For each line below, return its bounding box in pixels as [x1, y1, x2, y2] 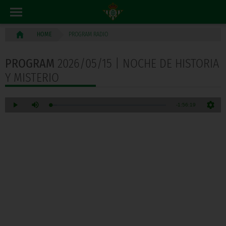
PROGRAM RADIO [69, 31, 108, 38]
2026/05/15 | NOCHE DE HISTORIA [54, 56, 219, 71]
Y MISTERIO [5, 71, 59, 85]
